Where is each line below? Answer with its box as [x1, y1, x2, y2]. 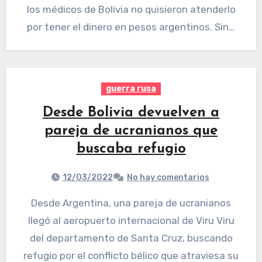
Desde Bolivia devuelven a [43, 106, 219, 120]
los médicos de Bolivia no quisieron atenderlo [26, 4, 236, 16]
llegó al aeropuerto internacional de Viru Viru [27, 215, 235, 227]
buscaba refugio [76, 142, 186, 157]
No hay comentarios [126, 173, 209, 183]
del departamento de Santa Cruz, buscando [29, 232, 233, 244]
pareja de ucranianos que [44, 124, 218, 139]
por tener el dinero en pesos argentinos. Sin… [27, 21, 235, 33]
